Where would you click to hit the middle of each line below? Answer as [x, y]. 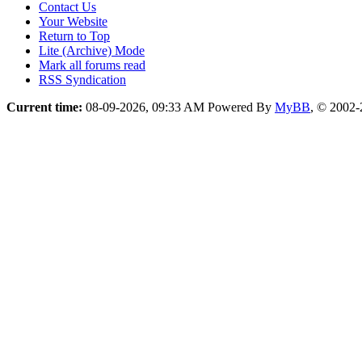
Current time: [44, 107]
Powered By [241, 107]
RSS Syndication [82, 79]
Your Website [73, 21]
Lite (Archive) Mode [92, 50]
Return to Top [74, 36]
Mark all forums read [92, 65]
